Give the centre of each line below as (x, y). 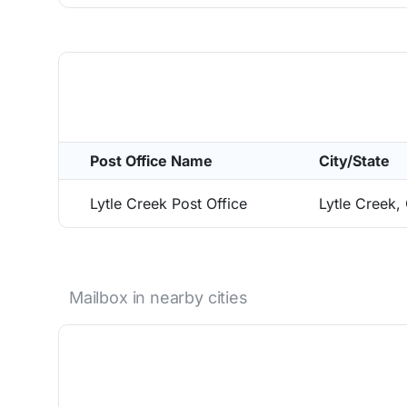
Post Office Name (151, 161)
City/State (354, 161)
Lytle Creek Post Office (169, 203)
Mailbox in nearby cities (159, 298)
